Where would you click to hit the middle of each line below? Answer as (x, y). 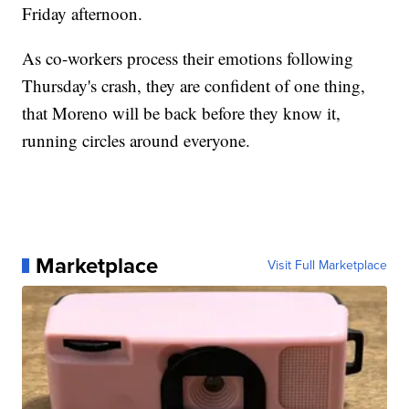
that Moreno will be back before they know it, (182, 112)
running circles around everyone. (136, 140)
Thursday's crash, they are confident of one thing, (194, 85)
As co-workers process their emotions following (188, 58)
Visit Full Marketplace (327, 265)
